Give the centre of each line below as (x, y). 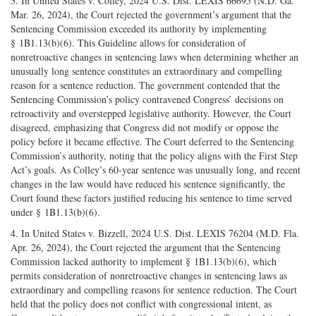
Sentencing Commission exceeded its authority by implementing (139, 29)
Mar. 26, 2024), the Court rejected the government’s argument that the (151, 15)
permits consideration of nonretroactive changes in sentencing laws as (149, 276)
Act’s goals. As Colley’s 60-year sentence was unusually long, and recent (156, 170)
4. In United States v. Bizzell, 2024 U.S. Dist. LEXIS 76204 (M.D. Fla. (155, 233)
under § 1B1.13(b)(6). (55, 212)
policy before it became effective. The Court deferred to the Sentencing (152, 142)
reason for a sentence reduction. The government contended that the (145, 85)
